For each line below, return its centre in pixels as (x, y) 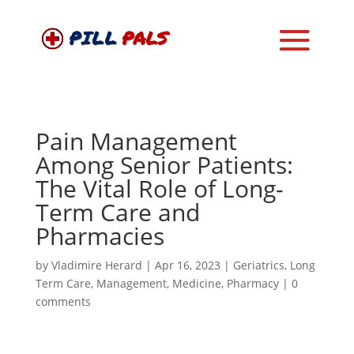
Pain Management (136, 141)
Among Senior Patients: (164, 165)
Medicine (196, 283)
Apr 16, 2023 (187, 265)
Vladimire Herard (96, 265)
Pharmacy (252, 283)
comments (63, 301)
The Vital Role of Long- (159, 188)
